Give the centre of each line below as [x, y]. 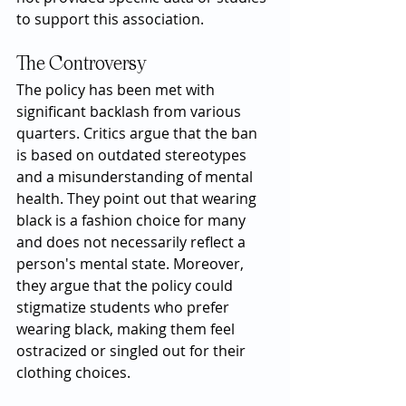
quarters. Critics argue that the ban [139, 133]
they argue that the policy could [126, 285]
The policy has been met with [117, 90]
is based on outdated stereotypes [133, 155]
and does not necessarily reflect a [133, 242]
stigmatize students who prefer [125, 307]
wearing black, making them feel [127, 329]
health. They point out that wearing [138, 198]
